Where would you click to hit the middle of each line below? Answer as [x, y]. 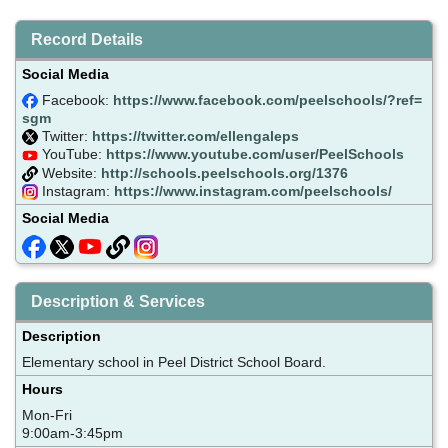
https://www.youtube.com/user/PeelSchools [255, 154]
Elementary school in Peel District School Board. [174, 361]
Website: [69, 172]
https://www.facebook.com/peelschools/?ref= [267, 99]
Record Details [87, 39]
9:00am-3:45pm [72, 432]
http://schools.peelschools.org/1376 [224, 172]
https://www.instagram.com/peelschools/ [253, 191]
